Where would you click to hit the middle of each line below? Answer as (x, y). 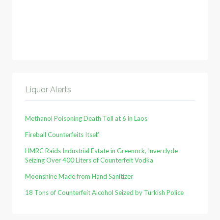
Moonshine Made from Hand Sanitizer (79, 177)
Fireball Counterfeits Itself (62, 135)
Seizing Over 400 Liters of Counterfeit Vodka (89, 160)
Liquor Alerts (48, 90)
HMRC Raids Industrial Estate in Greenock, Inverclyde (101, 151)
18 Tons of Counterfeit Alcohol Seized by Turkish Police (104, 193)
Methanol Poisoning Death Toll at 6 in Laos (86, 119)
